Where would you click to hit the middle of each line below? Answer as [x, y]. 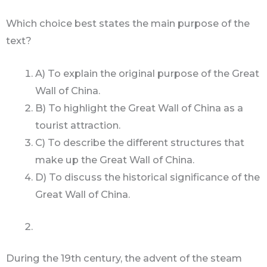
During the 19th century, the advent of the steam [124, 258]
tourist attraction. [78, 125]
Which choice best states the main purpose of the [128, 24]
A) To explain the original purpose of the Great [148, 74]
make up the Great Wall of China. [115, 160]
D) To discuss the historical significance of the [148, 177]
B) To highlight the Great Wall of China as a [139, 108]
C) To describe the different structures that [140, 143]
